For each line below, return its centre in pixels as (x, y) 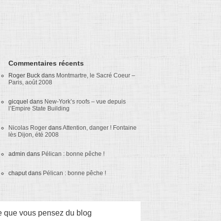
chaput (18, 173)
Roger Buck (24, 75)
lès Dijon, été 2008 (34, 135)
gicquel (18, 102)
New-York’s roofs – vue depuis (85, 102)
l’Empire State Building (39, 109)
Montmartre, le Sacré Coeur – (96, 75)
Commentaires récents (46, 63)
